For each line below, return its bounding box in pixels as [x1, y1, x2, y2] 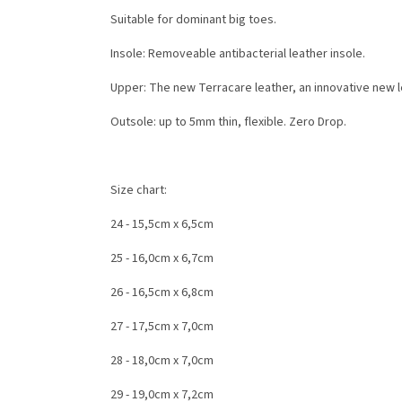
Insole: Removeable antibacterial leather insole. [110, 45, 368, 64]
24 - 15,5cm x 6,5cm [110, 215, 214, 234]
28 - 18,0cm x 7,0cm [110, 352, 214, 371]
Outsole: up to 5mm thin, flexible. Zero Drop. [110, 113, 349, 132]
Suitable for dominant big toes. [110, 11, 279, 30]
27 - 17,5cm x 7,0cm [110, 318, 214, 336]
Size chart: [110, 181, 167, 200]
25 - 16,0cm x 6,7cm [110, 249, 214, 268]
